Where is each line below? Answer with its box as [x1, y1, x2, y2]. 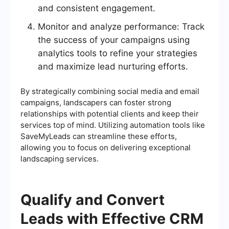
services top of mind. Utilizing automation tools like [20, 120, 205, 130]
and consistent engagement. [38, 3, 155, 14]
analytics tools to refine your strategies [38, 48, 197, 59]
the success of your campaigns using [38, 35, 190, 45]
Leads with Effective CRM [20, 210, 203, 228]
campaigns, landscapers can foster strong [20, 98, 171, 108]
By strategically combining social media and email [20, 86, 199, 97]
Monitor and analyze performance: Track [38, 21, 204, 32]
